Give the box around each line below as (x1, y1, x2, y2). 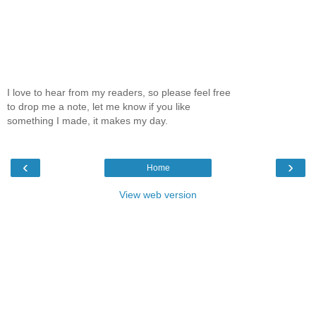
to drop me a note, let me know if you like (7, 100, 190, 112)
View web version (119, 189, 197, 201)
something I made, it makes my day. (7, 114, 168, 126)
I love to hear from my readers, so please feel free (7, 86, 231, 98)
